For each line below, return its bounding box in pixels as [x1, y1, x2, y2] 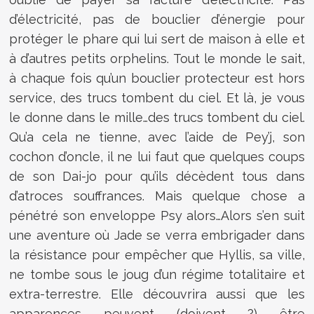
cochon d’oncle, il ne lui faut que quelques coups [9, 149, 305, 164]
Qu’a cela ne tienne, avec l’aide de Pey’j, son [9, 129, 305, 144]
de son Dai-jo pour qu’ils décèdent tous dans [9, 168, 305, 184]
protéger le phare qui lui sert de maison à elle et [9, 31, 305, 46]
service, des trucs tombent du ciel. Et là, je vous [9, 90, 305, 105]
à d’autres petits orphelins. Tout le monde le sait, [9, 50, 305, 66]
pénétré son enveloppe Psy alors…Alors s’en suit [9, 207, 305, 223]
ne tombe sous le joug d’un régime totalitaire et [9, 266, 305, 282]
